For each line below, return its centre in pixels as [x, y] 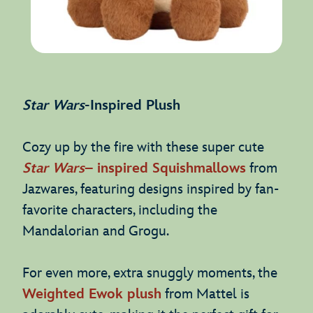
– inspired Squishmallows [165, 168]
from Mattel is [205, 294]
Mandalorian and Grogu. [96, 231]
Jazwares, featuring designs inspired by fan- [151, 189]
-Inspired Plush [139, 105]
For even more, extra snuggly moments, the [150, 273]
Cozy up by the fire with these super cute [143, 147]
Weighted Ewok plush [92, 294]
